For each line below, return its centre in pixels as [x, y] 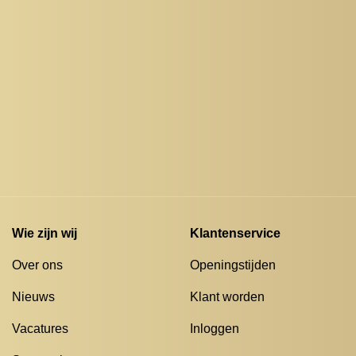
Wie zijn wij [44, 234]
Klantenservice [235, 234]
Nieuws [33, 297]
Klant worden [227, 297]
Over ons [37, 265]
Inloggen [215, 329]
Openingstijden [233, 265]
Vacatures [40, 329]
